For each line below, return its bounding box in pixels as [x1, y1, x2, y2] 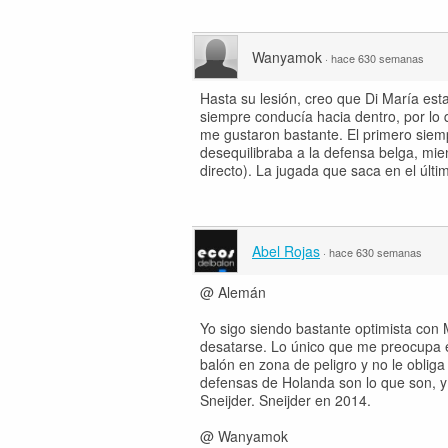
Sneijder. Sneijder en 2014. [200, 390, 371, 410]
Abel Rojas [252, 241, 320, 261]
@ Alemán [200, 282, 266, 302]
